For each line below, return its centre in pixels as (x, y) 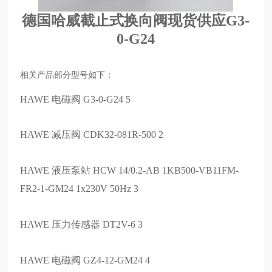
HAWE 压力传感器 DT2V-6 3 (82, 225)
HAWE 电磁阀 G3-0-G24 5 (76, 99)
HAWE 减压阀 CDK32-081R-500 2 (92, 135)
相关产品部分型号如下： (67, 75)
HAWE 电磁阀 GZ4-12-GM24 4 (85, 260)
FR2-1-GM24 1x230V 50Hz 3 (80, 189)
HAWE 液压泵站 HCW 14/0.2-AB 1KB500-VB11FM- (130, 171)
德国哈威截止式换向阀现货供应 (124, 20)
